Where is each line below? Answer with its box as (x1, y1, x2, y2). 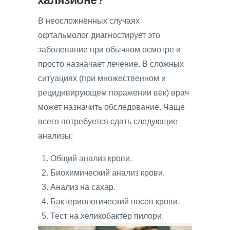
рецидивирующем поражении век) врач (38, 88, 189, 97)
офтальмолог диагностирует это (38, 30, 160, 40)
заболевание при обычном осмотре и (38, 45, 181, 54)
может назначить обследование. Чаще (38, 102, 185, 111)
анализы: (38, 131, 73, 140)
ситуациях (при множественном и (38, 73, 166, 83)
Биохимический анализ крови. (50, 168, 165, 177)
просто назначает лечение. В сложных (38, 59, 184, 68)
